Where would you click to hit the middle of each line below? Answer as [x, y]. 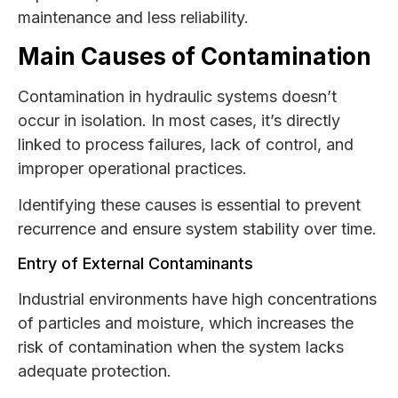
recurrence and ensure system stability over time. [197, 229]
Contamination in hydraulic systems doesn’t [177, 96]
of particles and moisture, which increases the [186, 322]
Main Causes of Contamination [195, 56]
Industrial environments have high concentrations [197, 298]
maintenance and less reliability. [133, 18]
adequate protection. [95, 370]
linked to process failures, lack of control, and [186, 144]
